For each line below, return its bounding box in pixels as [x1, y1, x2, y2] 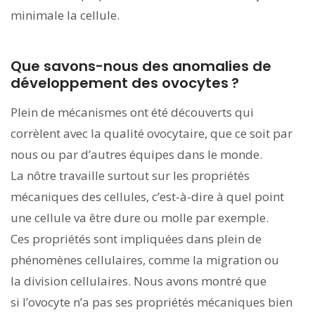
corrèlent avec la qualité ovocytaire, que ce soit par [11, 124, 292, 141]
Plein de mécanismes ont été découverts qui [11, 103, 254, 120]
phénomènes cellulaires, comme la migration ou [11, 251, 279, 268]
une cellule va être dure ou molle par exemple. [11, 209, 269, 226]
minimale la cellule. [11, 6, 120, 23]
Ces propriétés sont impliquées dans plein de [11, 230, 262, 247]
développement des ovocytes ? [11, 72, 239, 93]
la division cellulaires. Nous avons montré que [11, 272, 266, 289]
